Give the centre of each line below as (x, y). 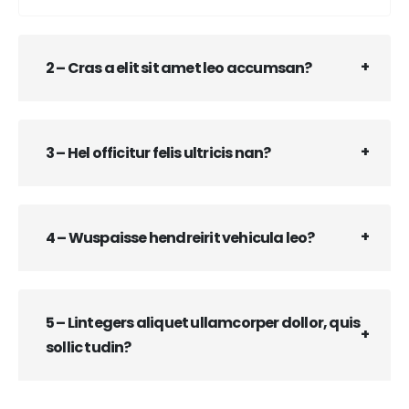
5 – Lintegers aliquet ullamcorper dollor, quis (203, 322)
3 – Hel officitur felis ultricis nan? (158, 152)
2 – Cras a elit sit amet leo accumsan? (179, 68)
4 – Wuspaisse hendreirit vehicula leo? (180, 237)
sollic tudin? (89, 347)
